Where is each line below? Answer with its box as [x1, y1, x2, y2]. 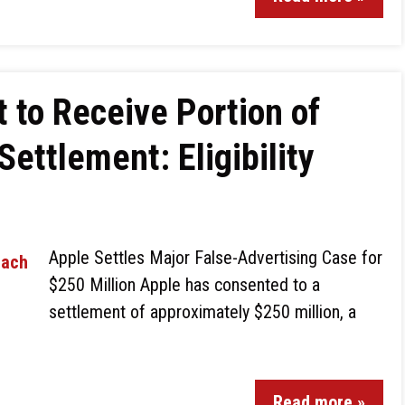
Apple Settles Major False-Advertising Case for [49, 247, 382, 268]
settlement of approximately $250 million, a [49, 301, 356, 323]
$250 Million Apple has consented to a [49, 274, 320, 296]
